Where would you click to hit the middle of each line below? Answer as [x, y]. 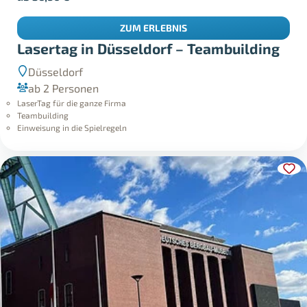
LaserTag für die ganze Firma [72, 87]
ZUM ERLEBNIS [153, 12]
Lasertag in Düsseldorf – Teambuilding [149, 32]
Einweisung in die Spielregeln [72, 111]
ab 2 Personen [64, 72]
